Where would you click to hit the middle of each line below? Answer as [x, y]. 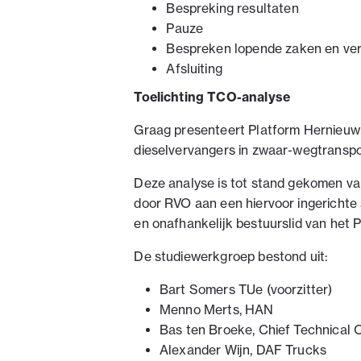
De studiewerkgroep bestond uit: [231, 256]
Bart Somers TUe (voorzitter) [246, 289]
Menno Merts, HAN [216, 309]
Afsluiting [194, 69]
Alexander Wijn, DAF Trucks [243, 350]
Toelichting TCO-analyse [212, 97]
